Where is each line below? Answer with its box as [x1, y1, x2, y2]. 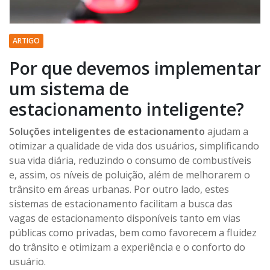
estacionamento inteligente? [9, 96, 244, 121]
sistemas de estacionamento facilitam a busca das [9, 196, 233, 210]
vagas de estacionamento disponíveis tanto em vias [9, 211, 240, 225]
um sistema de [9, 76, 129, 100]
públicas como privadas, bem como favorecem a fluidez [9, 225, 257, 239]
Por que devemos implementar [9, 55, 261, 80]
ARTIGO [13, 35, 40, 46]
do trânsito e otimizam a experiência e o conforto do [9, 240, 245, 254]
